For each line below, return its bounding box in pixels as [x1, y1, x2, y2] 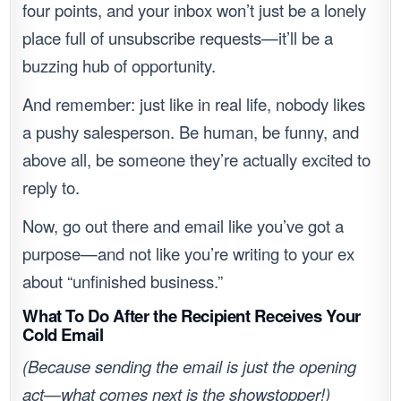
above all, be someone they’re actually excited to [22, 148, 371, 172]
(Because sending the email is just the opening [22, 354, 357, 379]
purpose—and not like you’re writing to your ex [22, 242, 355, 266]
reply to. [22, 175, 81, 200]
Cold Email [22, 322, 104, 347]
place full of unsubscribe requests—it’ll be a [22, 26, 334, 50]
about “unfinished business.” [22, 269, 224, 294]
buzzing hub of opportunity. [22, 54, 217, 78]
